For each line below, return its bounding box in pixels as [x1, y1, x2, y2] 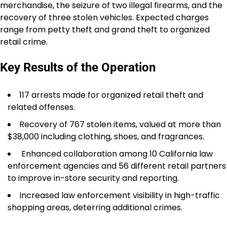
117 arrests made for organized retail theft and [19, 89, 203, 101]
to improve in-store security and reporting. [8, 172, 179, 184]
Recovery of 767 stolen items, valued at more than [19, 118, 221, 130]
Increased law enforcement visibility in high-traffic [19, 189, 220, 201]
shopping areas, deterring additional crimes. [8, 201, 182, 213]
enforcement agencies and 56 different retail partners [8, 160, 226, 172]
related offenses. [8, 101, 75, 113]
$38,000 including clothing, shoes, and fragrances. [8, 130, 204, 142]
